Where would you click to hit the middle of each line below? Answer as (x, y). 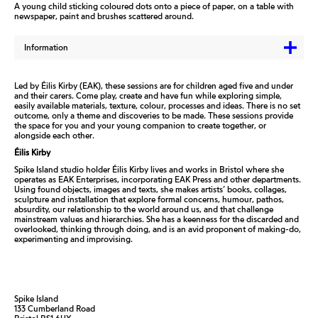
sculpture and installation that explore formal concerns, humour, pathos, (149, 199)
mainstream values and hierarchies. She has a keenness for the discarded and (157, 219)
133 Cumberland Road (55, 308)
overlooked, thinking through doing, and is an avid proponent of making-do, (158, 229)
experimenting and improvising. (73, 239)
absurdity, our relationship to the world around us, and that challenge (144, 209)
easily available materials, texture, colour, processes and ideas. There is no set (157, 105)
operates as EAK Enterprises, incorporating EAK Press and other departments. (158, 179)
